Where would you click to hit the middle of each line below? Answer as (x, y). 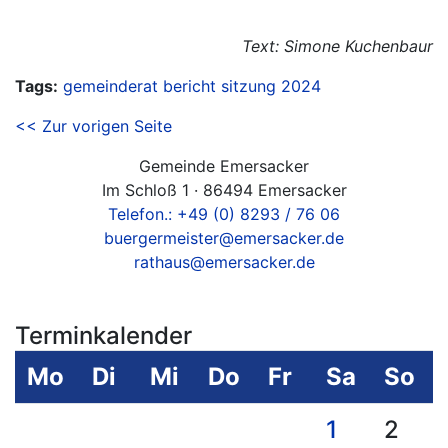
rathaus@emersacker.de (224, 262)
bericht (189, 86)
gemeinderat (110, 86)
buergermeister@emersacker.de (224, 238)
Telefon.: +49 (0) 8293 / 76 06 (224, 214)
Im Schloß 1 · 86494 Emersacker (224, 190)
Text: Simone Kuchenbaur (337, 46)
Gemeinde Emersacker (224, 166)
